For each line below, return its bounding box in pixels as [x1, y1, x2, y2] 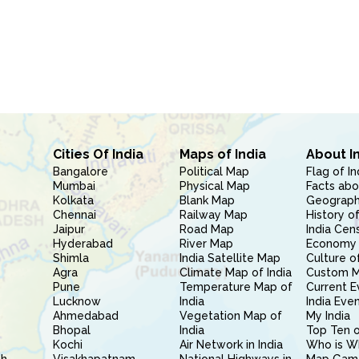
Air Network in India [179, 338, 283, 351]
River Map [179, 237, 233, 250]
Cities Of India [52, 147, 143, 162]
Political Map [179, 165, 249, 178]
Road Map [179, 223, 234, 236]
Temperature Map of [179, 280, 292, 293]
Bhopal [52, 324, 91, 337]
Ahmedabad [52, 309, 119, 322]
